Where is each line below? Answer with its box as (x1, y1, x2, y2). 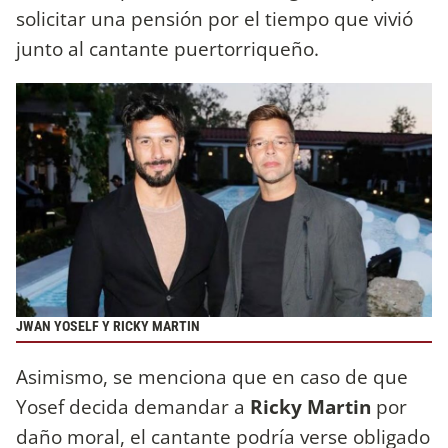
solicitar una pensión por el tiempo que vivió (16, 4, 413, 32)
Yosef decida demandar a (16, 393, 245, 421)
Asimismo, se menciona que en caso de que (16, 363, 408, 391)
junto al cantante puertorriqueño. (16, 34, 319, 62)
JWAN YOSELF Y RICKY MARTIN (16, 317, 200, 335)
